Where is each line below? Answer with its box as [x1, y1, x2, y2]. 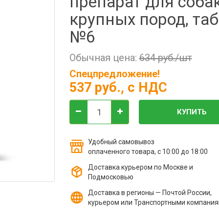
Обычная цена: [69, 52, 139, 64]
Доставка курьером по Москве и [88, 163, 193, 171]
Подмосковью [88, 173, 133, 181]
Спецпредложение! [69, 68, 160, 80]
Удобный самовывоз [88, 138, 154, 146]
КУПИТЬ [177, 107, 207, 116]
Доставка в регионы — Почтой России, [88, 189, 212, 197]
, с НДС [120, 80, 167, 95]
